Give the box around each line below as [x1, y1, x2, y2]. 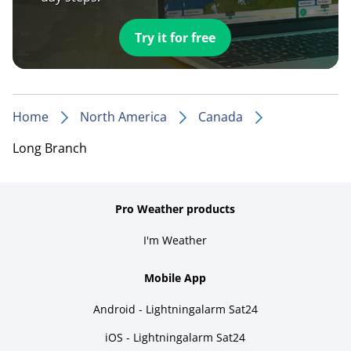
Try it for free [135, 28, 216, 46]
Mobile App [144, 270, 207, 285]
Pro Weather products [115, 201, 236, 216]
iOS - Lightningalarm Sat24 [105, 329, 246, 345]
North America [80, 107, 167, 125]
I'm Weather [143, 232, 208, 248]
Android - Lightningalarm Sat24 [92, 301, 258, 317]
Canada [198, 107, 243, 125]
